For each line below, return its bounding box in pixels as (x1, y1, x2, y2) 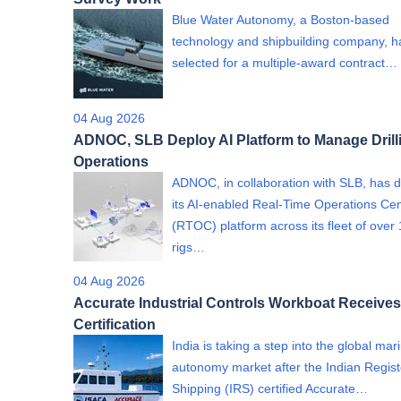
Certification (73, 316, 156, 332)
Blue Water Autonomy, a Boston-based (172, 13, 389, 27)
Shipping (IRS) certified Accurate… (172, 381, 368, 396)
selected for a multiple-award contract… (172, 55, 397, 70)
